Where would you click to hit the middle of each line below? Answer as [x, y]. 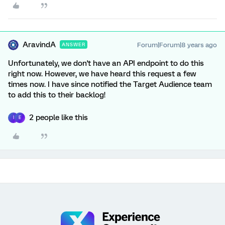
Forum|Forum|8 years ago [177, 45]
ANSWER [74, 44]
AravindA [39, 44]
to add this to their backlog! [57, 95]
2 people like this [59, 117]
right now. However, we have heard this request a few [102, 74]
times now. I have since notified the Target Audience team [110, 84]
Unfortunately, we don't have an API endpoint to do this [106, 63]
